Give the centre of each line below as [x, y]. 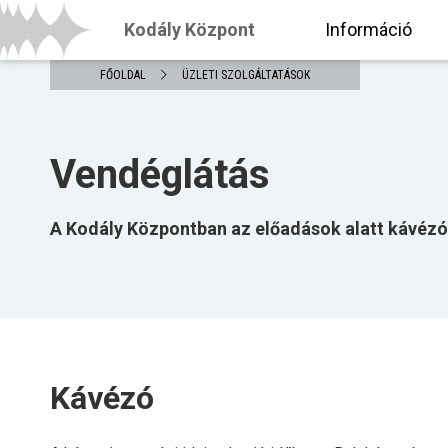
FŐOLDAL [123, 75]
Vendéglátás [160, 174]
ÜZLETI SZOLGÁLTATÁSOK [246, 75]
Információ [368, 29]
